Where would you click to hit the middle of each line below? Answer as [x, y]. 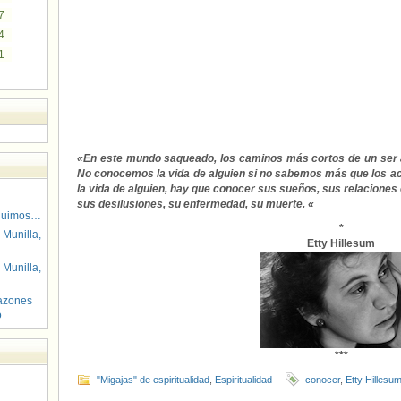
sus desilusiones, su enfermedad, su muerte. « [196, 204]
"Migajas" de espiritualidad [153, 380]
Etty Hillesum [341, 243]
